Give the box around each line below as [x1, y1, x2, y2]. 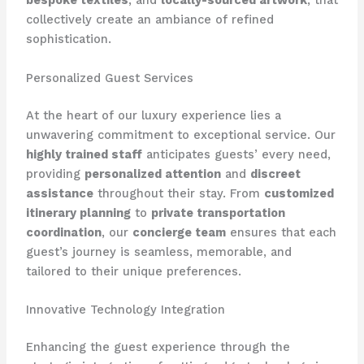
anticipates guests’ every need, [141, 146, 331, 162]
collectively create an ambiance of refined [25, 12, 274, 28]
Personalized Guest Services [25, 70, 193, 85]
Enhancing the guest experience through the [25, 339, 290, 354]
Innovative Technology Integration [25, 301, 225, 317]
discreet [249, 166, 301, 181]
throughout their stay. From [93, 185, 264, 201]
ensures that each [225, 224, 336, 240]
